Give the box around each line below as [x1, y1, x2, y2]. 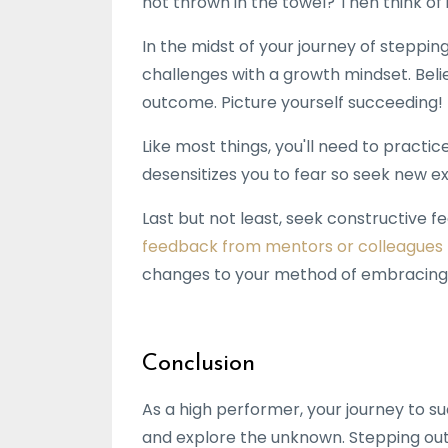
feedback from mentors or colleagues [142, 234, 443, 258]
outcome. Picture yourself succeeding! [142, 90, 443, 114]
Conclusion [142, 351, 255, 376]
